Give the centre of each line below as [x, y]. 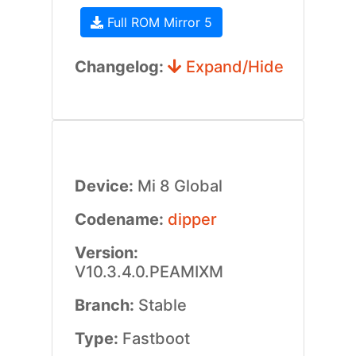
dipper [192, 219]
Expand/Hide [232, 67]
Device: [106, 186]
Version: [106, 253]
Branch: [106, 305]
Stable [162, 305]
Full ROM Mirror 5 [157, 22]
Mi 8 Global [180, 186]
